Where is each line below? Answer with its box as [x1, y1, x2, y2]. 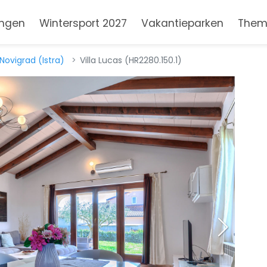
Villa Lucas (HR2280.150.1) [79, 54, 182, 66]
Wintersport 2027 [39, 16, 127, 31]
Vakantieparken [141, 16, 223, 31]
